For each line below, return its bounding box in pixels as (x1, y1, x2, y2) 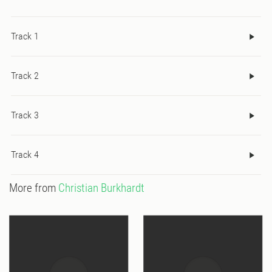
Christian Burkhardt (58, 181, 144, 195)
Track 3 (11, 109, 39, 121)
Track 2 (11, 70, 39, 82)
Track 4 (11, 149, 39, 161)
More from (9, 181, 58, 195)
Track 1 (11, 30, 39, 42)
